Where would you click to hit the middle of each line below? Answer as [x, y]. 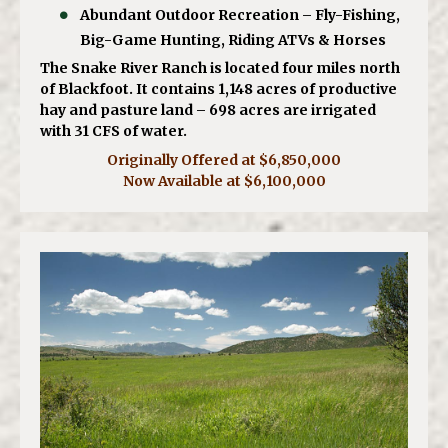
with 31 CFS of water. [113, 130]
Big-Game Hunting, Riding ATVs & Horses [233, 39]
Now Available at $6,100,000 [224, 180]
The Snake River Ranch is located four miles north [220, 67]
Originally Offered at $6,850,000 [224, 159]
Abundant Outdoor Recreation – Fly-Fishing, [240, 14]
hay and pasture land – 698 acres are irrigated [208, 109]
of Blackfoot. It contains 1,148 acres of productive [218, 88]
